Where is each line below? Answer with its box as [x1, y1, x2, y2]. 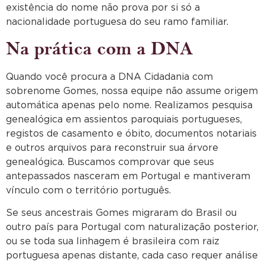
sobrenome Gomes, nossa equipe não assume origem [6, 86, 258, 96]
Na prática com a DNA [6, 37, 193, 60]
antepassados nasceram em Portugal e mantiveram [6, 171, 250, 181]
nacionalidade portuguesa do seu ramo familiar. [6, 17, 228, 27]
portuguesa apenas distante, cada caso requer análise [6, 251, 258, 261]
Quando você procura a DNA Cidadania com [6, 72, 213, 82]
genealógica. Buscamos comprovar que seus [6, 157, 214, 167]
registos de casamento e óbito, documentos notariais [6, 128, 257, 138]
